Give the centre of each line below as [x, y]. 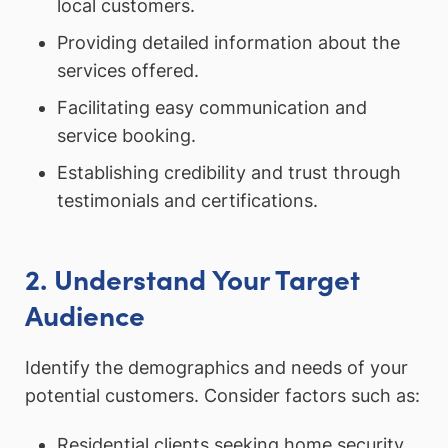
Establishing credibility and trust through [228, 173]
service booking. [126, 136]
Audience [85, 314]
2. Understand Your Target [192, 278]
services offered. [127, 71]
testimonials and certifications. [187, 201]
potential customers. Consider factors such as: [222, 395]
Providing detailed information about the [228, 43]
